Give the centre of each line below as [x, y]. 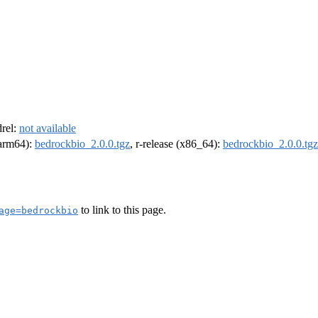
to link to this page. [122, 209]
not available [48, 128]
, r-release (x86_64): [176, 144]
